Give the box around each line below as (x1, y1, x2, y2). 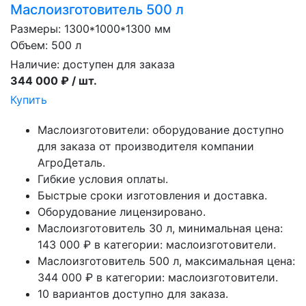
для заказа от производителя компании (38, 139, 254, 154)
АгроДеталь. (38, 156, 105, 170)
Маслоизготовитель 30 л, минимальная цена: (38, 221, 283, 236)
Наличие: (10, 57, 63, 72)
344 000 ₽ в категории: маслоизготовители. (38, 270, 278, 285)
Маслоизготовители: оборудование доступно (38, 123, 284, 137)
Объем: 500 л (10, 38, 81, 53)
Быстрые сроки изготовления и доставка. (38, 189, 267, 203)
